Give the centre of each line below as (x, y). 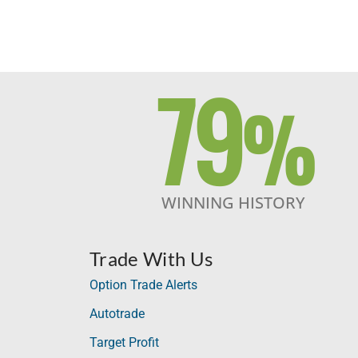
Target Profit (124, 342)
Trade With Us (151, 258)
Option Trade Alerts (143, 284)
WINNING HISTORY (233, 202)
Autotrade (117, 313)
